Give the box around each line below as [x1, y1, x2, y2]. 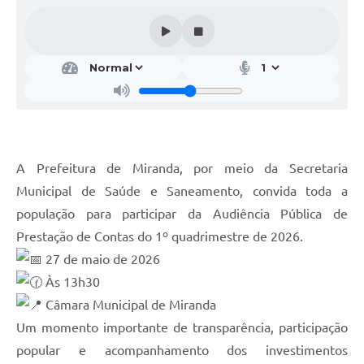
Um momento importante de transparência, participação [16, 320, 348, 336]
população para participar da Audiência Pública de [16, 206, 348, 222]
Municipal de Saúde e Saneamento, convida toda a [16, 184, 348, 199]
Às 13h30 [42, 275, 100, 290]
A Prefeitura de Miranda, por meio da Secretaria [16, 161, 348, 176]
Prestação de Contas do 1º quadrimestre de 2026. [16, 229, 303, 245]
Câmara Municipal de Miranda [42, 297, 216, 313]
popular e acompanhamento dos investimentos [16, 343, 348, 358]
